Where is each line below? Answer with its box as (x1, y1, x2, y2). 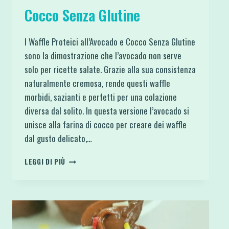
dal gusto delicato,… (25, 132, 92, 145)
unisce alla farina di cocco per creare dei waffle (25, 118, 187, 131)
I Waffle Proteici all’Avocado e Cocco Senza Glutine (25, 35, 195, 49)
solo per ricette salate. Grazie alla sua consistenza (25, 63, 196, 76)
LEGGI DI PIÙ (25, 156, 66, 167)
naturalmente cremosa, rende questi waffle (25, 77, 170, 90)
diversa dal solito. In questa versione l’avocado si (25, 104, 189, 118)
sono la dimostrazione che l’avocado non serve (25, 49, 181, 62)
